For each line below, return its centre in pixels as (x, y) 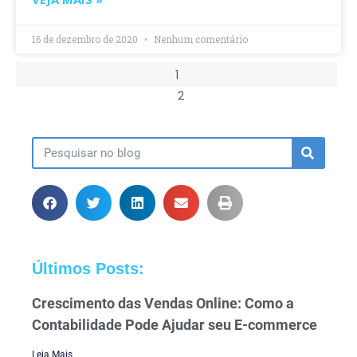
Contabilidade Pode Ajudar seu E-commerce (175, 325)
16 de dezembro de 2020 (86, 39)
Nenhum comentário (200, 39)
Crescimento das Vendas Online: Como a (163, 304)
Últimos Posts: (88, 269)
